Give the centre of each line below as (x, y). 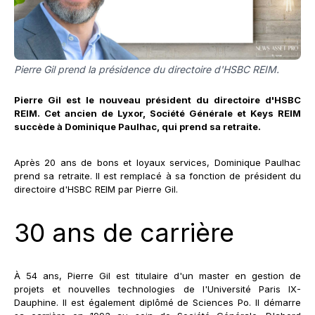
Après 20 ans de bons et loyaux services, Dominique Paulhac (157, 162)
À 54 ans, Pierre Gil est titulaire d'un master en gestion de (157, 275)
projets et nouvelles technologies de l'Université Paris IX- (157, 289)
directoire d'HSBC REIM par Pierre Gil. (96, 189)
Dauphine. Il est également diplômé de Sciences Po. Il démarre (157, 302)
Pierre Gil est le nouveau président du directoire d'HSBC (157, 99)
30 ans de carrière (124, 232)
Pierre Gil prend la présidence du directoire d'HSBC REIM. (147, 69)
